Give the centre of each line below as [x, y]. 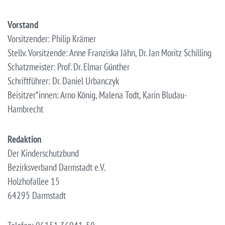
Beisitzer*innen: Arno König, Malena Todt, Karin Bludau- [97, 95]
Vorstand [23, 24]
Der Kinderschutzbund [43, 153]
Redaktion [25, 139]
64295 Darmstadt [37, 195]
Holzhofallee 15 [34, 181]
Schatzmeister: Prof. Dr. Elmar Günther [69, 67]
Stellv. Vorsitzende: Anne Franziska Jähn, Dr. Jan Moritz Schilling [109, 52]
